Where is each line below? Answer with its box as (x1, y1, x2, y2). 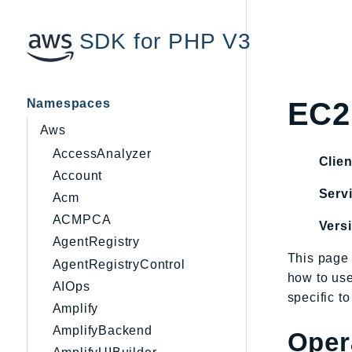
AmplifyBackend (52, 324, 152, 338)
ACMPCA (52, 213, 112, 227)
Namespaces (26, 96, 111, 110)
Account (52, 168, 103, 182)
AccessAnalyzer (52, 146, 152, 160)
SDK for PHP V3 (79, 28, 251, 53)
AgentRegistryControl (52, 257, 185, 271)
